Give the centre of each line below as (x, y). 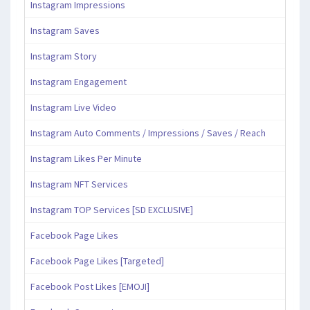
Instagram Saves (65, 30)
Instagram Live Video (73, 107)
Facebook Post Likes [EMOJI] (90, 286)
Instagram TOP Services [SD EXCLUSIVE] (112, 209)
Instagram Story (64, 56)
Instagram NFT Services (79, 184)
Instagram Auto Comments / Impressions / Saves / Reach (148, 133)
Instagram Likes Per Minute (86, 158)
